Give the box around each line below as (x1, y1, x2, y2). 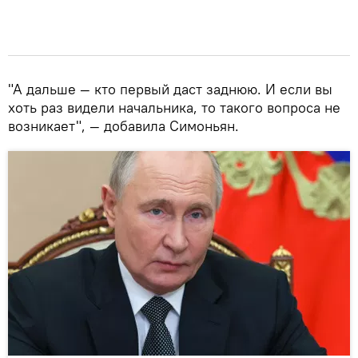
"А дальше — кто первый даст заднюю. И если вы (8, 79, 332, 98)
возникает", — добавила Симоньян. (8, 116, 239, 135)
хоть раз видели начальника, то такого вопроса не (8, 97, 340, 117)
